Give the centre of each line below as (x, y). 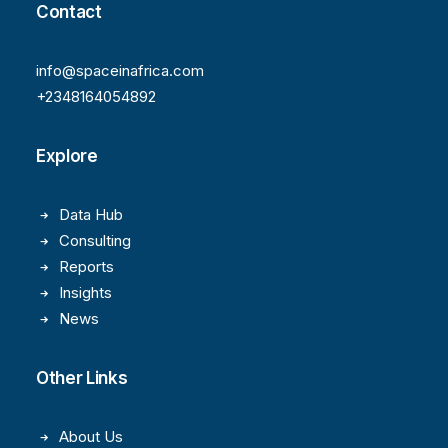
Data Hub (90, 214)
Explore (67, 156)
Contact (69, 12)
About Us (90, 436)
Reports (86, 266)
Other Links (82, 378)
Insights (85, 292)
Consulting (94, 240)
